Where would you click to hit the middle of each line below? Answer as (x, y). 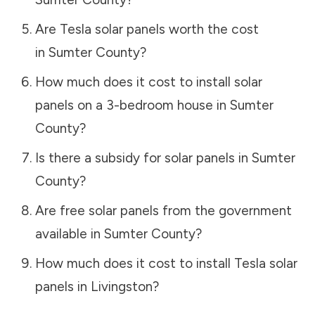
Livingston (121, 286)
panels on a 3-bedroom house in (132, 105)
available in (69, 233)
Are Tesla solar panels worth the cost (147, 29)
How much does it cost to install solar (148, 82)
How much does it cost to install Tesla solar (166, 263)
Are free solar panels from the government (163, 210)
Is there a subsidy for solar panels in (143, 157)
